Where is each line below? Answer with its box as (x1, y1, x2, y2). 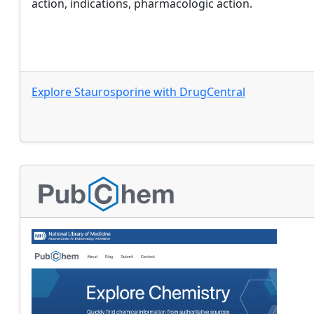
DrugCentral (179, 84, 245, 100)
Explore (32, 84, 74, 100)
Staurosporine (74, 84, 151, 100)
